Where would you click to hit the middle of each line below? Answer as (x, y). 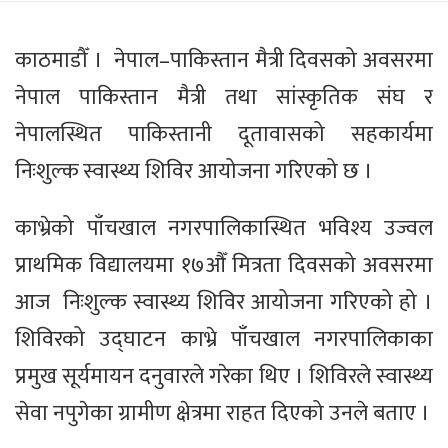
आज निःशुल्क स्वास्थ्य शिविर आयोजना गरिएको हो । (224, 303)
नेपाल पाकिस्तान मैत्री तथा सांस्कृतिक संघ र (224, 98)
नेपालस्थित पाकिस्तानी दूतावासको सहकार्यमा (224, 135)
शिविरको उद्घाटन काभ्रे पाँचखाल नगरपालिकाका (224, 340)
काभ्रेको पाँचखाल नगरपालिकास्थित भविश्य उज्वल (224, 229)
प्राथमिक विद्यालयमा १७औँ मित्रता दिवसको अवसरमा (224, 266)
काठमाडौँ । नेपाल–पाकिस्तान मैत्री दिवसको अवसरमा (224, 61)
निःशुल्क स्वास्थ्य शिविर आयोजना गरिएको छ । (194, 172)
